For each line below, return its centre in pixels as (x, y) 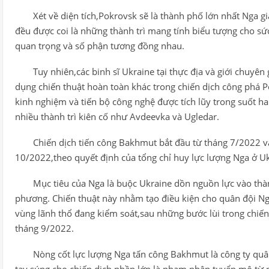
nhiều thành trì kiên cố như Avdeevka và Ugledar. (117, 116)
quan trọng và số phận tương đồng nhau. (100, 46)
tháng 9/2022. (44, 228)
